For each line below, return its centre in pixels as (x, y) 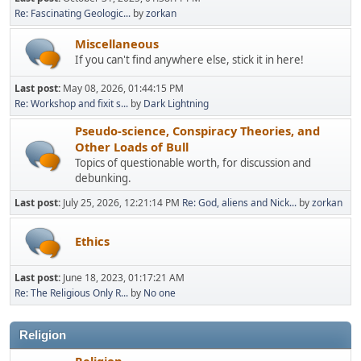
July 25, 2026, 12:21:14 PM (122, 202)
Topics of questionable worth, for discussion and (193, 162)
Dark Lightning (176, 103)
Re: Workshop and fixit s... (71, 103)
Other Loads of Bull (132, 146)
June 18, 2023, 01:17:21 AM (124, 277)
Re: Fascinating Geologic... (73, 13)
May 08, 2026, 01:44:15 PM (123, 88)
